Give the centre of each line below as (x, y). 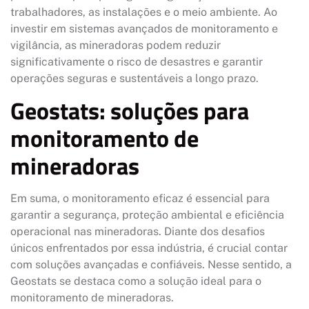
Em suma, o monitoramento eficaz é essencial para (140, 198)
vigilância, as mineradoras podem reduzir (116, 45)
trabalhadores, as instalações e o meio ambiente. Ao (144, 12)
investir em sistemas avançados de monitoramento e (144, 28)
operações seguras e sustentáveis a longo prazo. (134, 78)
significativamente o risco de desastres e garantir (137, 61)
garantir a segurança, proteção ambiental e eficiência (147, 215)
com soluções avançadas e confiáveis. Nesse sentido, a (151, 264)
